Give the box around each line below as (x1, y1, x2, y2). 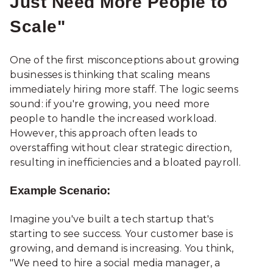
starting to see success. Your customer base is (10, 227, 233, 239)
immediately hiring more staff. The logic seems (10, 83, 238, 95)
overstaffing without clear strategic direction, (10, 141, 232, 154)
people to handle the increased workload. (10, 112, 217, 124)
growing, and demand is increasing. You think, (10, 242, 234, 254)
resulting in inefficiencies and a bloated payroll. (10, 156, 241, 168)
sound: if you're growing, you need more (10, 97, 210, 110)
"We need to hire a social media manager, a (10, 257, 221, 269)
